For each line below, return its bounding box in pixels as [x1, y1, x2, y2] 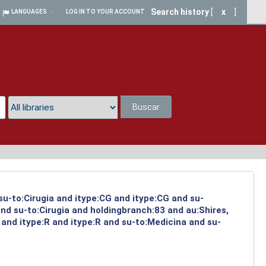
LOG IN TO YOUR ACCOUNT [66, 8, 145, 15]
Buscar [132, 102, 160, 112]
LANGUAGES [11, 8, 47, 15]
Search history [151, 7, 209, 17]
